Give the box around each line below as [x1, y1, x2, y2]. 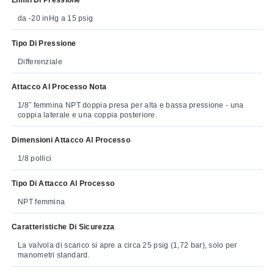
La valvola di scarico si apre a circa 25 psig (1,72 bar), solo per [18, 240, 237, 250]
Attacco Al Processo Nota [12, 82, 107, 91]
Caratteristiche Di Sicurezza [12, 222, 115, 231]
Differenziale [18, 57, 62, 66]
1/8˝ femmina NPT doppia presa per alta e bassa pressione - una [18, 100, 244, 109]
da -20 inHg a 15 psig [18, 13, 94, 23]
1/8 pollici [18, 154, 52, 163]
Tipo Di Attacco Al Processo [12, 179, 115, 188]
